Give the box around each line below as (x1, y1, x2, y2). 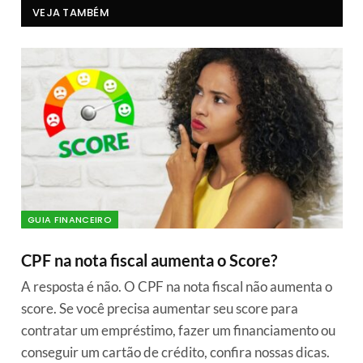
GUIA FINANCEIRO (28, 213, 112, 227)
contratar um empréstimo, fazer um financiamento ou (21, 322, 335, 340)
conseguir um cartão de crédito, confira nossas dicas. (21, 344, 330, 361)
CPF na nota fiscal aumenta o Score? (21, 250, 277, 271)
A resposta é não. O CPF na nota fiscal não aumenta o (21, 278, 332, 296)
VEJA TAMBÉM (32, 4, 109, 20)
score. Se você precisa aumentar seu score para (21, 300, 298, 318)
